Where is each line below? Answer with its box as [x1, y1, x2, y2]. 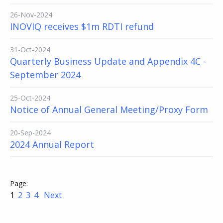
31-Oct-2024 [10, 44, 50, 54]
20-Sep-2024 [10, 127, 51, 137]
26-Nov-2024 [10, 9, 52, 19]
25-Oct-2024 [10, 93, 50, 103]
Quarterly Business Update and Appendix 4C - [10, 55, 206, 67]
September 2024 [10, 68, 81, 81]
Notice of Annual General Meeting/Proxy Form [10, 103, 208, 115]
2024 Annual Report [10, 138, 94, 150]
